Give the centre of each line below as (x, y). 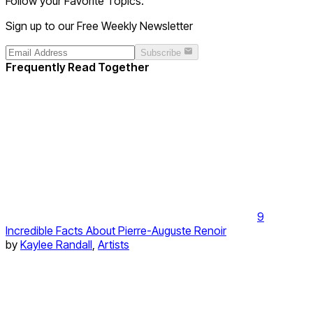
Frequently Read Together (78, 67)
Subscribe (162, 52)
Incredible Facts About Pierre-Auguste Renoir (116, 230)
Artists (114, 244)
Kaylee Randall (56, 244)
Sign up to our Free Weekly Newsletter (99, 26)
